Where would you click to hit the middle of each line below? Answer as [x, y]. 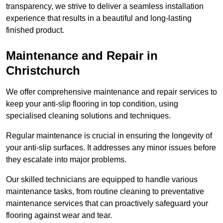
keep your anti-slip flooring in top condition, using [92, 104]
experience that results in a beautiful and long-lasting [99, 18]
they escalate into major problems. [66, 160]
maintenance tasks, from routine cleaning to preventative [105, 192]
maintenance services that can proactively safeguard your [107, 204]
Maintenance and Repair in [82, 56]
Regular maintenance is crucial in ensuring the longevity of [109, 136]
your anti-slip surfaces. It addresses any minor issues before [111, 148]
